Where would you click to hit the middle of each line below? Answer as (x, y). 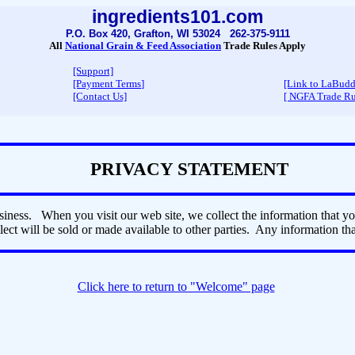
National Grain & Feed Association (143, 46)
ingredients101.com (177, 17)
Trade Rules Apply (263, 46)
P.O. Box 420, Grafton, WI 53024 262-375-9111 (177, 34)
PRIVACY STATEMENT (189, 169)
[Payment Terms (107, 84)
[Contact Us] (100, 96)
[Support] (93, 71)
